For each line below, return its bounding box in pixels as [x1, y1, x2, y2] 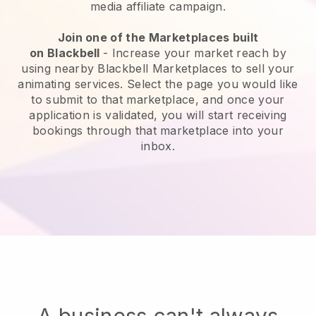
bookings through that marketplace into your [32, 123, 284, 138]
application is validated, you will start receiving [29, 107, 287, 122]
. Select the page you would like [120, 76, 298, 91]
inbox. [141, 138, 175, 153]
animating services [18, 76, 121, 91]
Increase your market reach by [111, 45, 287, 60]
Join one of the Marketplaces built [57, 30, 259, 44]
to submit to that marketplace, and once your [31, 92, 285, 107]
